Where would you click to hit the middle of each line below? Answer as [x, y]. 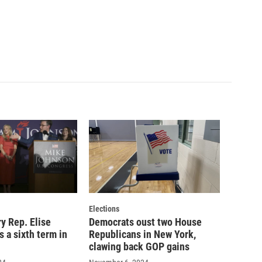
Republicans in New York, [142, 234]
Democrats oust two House [145, 222]
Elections [104, 208]
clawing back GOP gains [139, 246]
